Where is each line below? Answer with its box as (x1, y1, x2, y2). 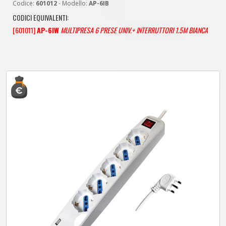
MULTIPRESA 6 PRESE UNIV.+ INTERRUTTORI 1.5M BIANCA (61, 25, 208, 35)
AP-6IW (37, 25, 59, 35)
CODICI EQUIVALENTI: (13, 12, 69, 23)
